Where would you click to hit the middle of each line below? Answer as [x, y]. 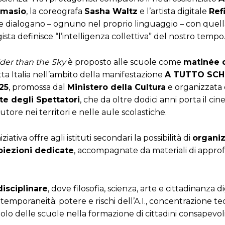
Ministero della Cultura [117, 87]
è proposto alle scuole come [125, 62]
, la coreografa [55, 12]
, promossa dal [38, 87]
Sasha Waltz [111, 12]
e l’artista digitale [173, 12]
